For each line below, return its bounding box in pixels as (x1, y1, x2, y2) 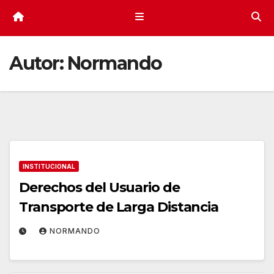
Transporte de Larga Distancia (19, 198, 219, 215)
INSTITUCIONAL (23, 162, 75, 170)
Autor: (9, 51, 67, 75)
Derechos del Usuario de (19, 179, 180, 196)
